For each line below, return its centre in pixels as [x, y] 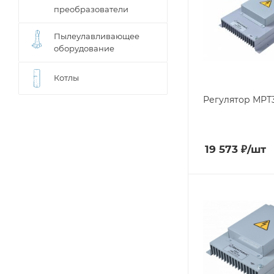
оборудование [84, 48]
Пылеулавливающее [97, 36]
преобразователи [91, 9]
